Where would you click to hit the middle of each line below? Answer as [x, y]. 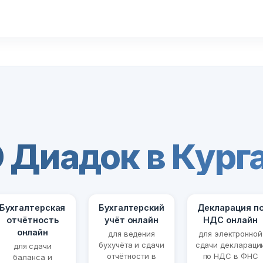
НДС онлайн [230, 220]
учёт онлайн [131, 220]
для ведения [131, 234]
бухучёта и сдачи [131, 245]
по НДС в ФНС [230, 256]
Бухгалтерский [131, 208]
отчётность [33, 220]
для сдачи [33, 246]
